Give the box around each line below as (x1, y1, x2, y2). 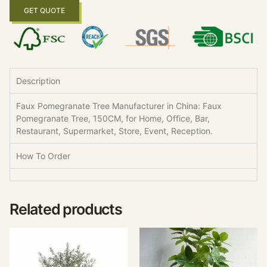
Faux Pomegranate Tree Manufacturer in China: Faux (16, 101, 222, 111)
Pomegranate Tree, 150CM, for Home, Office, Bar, (16, 113, 210, 124)
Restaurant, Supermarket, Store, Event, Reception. (16, 126, 215, 136)
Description (16, 76, 60, 86)
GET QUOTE (24, 6, 65, 15)
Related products (10, 200, 122, 219)
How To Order (16, 151, 70, 162)
